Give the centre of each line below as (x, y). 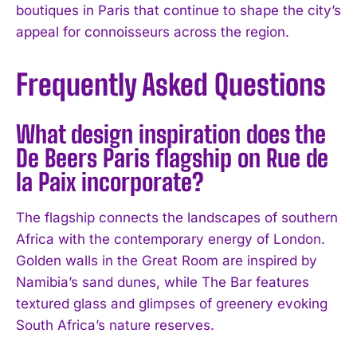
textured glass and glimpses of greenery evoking (172, 303)
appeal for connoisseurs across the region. (153, 31)
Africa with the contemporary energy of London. (171, 239)
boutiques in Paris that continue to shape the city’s (178, 10)
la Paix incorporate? (110, 181)
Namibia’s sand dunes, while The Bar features (163, 282)
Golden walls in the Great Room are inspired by (167, 260)
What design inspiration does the (171, 133)
